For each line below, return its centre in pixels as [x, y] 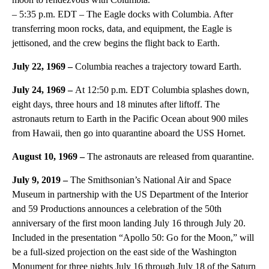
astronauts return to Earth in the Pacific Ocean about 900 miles [130, 118]
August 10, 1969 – [50, 156]
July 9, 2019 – [41, 180]
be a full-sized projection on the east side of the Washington [124, 252]
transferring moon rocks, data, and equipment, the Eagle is [122, 28]
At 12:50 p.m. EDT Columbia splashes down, [162, 89]
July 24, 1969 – [44, 89]
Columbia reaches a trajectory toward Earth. [158, 66]
